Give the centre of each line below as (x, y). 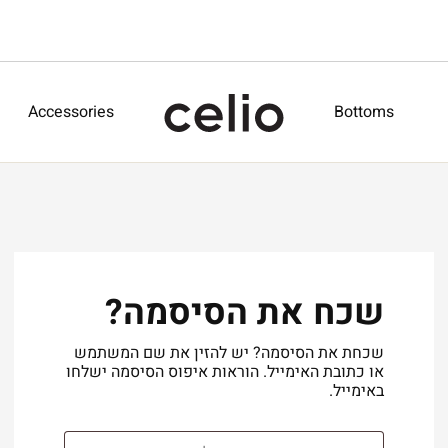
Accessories (70, 111)
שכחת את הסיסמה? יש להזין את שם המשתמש (229, 352)
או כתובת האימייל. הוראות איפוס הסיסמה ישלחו (225, 371)
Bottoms (364, 111)
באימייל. (356, 390)
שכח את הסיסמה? (244, 312)
